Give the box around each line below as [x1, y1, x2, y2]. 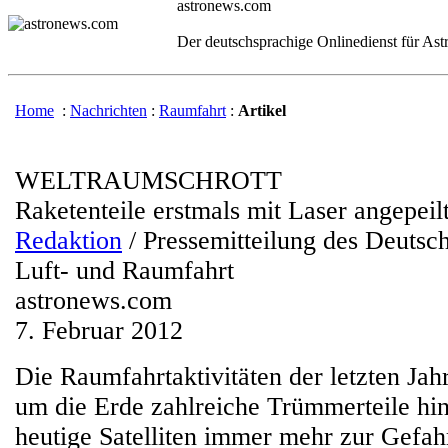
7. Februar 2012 [15, 316, 183, 345]
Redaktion [15, 226, 122, 255]
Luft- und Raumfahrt [15, 256, 234, 285]
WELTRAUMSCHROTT [15, 166, 282, 195]
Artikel [238, 102, 286, 119]
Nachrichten [70, 102, 147, 119]
